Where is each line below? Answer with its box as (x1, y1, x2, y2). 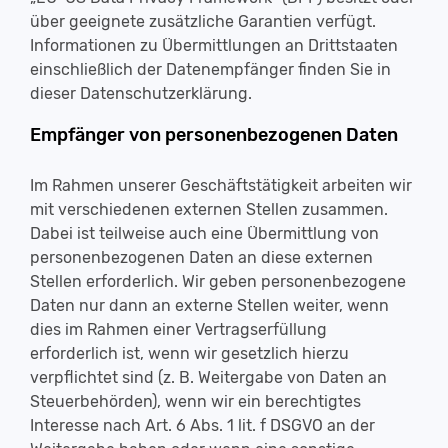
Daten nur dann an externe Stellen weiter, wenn (30, 296, 389, 315)
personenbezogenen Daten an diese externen (30, 248, 373, 267)
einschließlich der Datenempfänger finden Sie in (30, 60, 391, 79)
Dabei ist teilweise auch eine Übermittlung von (30, 224, 379, 243)
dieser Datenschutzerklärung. (30, 84, 252, 103)
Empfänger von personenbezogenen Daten (30, 124, 398, 146)
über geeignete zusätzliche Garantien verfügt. (30, 12, 376, 31)
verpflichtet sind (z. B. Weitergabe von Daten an (30, 368, 387, 387)
